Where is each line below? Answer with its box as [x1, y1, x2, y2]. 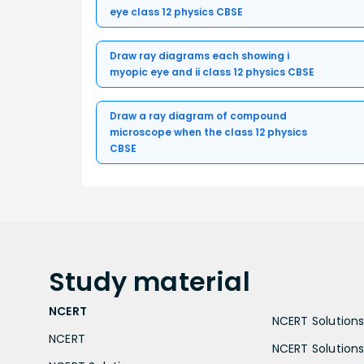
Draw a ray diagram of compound [110, 109, 287, 123]
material [133, 263, 250, 301]
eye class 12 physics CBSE [110, 5, 243, 19]
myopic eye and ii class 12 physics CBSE [110, 65, 314, 80]
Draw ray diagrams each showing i [110, 49, 289, 63]
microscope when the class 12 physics [110, 125, 307, 140]
